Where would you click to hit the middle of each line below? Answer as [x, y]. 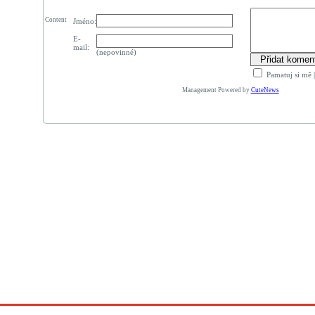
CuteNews [265, 90]
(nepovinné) [116, 52]
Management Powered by [216, 90]
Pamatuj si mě [288, 75]
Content [56, 20]
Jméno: [84, 21]
